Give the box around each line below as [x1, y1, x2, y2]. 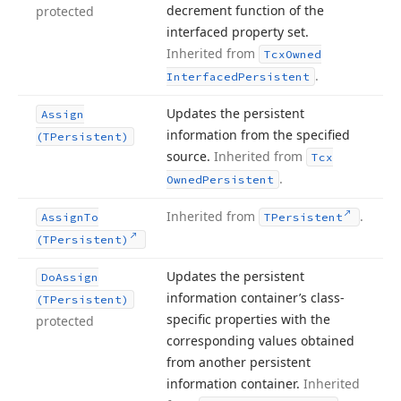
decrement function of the [166, 2, 324, 19]
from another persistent [166, 354, 311, 371]
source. [166, 148, 214, 165]
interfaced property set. [166, 23, 309, 40]
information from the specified [166, 126, 350, 143]
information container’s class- [166, 289, 345, 306]
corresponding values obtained [166, 332, 354, 349]
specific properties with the [166, 311, 330, 328]
